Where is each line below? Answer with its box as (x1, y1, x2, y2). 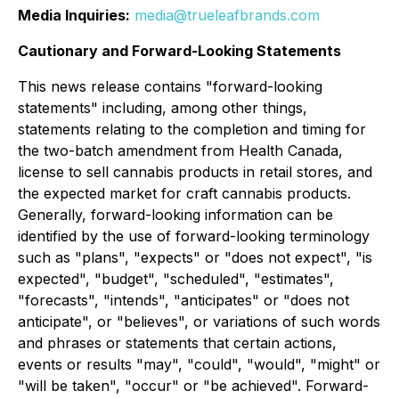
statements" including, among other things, (18, 99, 307, 117)
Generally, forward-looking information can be (18, 206, 333, 224)
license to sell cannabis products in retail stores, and (18, 163, 372, 181)
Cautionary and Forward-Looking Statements (18, 42, 341, 60)
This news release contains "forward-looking (18, 77, 322, 95)
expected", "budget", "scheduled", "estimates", (18, 270, 334, 288)
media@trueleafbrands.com (134, 6, 320, 24)
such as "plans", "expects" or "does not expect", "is (18, 248, 372, 266)
